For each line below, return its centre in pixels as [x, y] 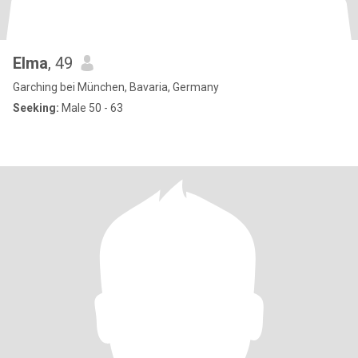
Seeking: [36, 108]
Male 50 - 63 [91, 108]
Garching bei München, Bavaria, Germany [116, 87]
